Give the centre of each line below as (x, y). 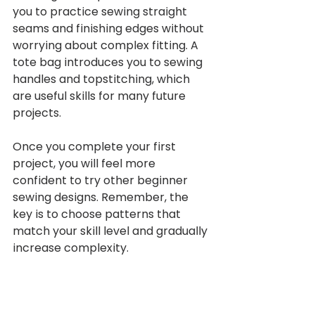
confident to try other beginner (102, 180)
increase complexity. (71, 247)
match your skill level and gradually (111, 231)
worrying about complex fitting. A (107, 45)
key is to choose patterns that (98, 214)
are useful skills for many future (101, 96)
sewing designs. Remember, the (102, 197)
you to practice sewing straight (101, 11)
